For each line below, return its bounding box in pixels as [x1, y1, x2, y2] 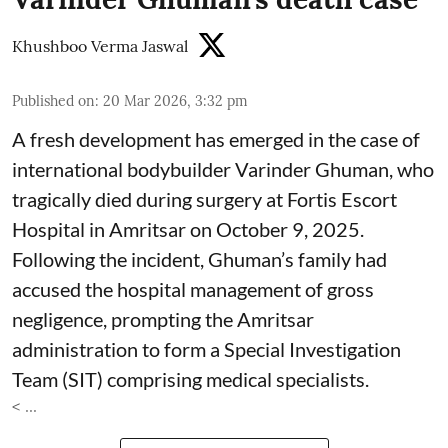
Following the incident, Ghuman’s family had [12, 247, 387, 272]
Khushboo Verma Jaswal [12, 36, 188, 57]
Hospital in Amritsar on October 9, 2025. [12, 217, 364, 242]
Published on [12, 92, 95, 111]
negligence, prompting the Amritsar [12, 307, 314, 332]
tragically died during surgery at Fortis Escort [12, 187, 397, 212]
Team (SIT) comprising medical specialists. [12, 367, 369, 392]
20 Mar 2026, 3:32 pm [103, 92, 248, 111]
